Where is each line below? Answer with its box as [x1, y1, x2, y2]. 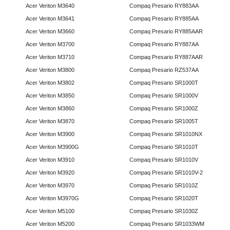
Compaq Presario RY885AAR [126, 28, 206, 35]
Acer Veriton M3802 [23, 80, 78, 86]
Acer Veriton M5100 [23, 208, 78, 215]
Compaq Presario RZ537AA [126, 67, 202, 73]
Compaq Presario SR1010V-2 [126, 169, 206, 176]
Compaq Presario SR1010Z [126, 182, 201, 189]
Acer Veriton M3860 [23, 105, 78, 112]
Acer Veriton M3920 [23, 169, 78, 176]
